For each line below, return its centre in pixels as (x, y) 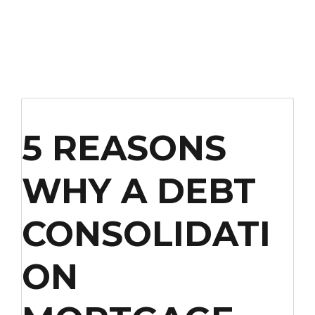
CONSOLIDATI (146, 234)
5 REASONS (124, 148)
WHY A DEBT (139, 191)
